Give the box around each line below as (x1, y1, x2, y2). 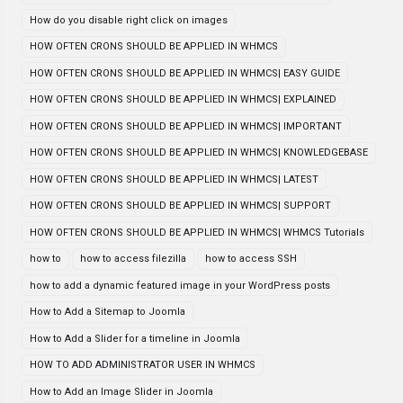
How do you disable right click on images (30, 13, 228, 26)
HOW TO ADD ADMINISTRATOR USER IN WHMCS (30, 359, 255, 371)
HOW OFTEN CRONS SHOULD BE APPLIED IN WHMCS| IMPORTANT (30, 120, 342, 132)
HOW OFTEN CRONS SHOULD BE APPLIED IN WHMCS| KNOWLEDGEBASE (30, 147, 368, 158)
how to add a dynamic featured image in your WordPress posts (30, 279, 330, 291)
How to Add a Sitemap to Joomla (30, 306, 185, 318)
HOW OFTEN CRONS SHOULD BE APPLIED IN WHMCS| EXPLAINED (30, 94, 336, 105)
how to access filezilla (80, 253, 186, 264)
